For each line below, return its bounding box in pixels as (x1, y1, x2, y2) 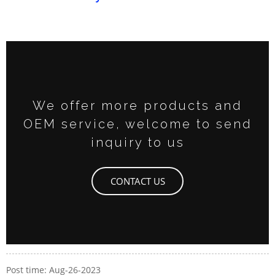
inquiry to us (90, 134, 185, 150)
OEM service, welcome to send (23, 116, 252, 131)
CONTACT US (110, 175, 165, 188)
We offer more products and (33, 98, 242, 113)
